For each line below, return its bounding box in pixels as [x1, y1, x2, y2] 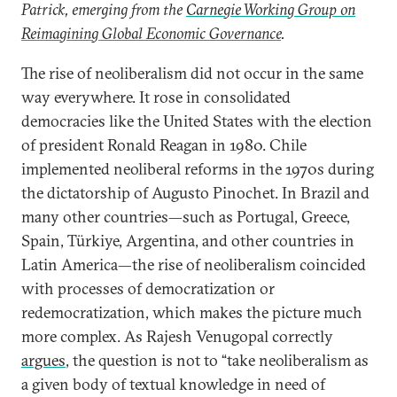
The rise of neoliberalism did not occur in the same [21, 63, 363, 83]
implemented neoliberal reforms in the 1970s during [21, 159, 374, 179]
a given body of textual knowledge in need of [21, 374, 325, 394]
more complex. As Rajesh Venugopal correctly [21, 326, 333, 346]
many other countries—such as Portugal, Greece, [21, 206, 350, 227]
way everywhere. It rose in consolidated [21, 87, 291, 107]
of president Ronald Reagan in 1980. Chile [21, 135, 307, 155]
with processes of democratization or [21, 278, 275, 299]
